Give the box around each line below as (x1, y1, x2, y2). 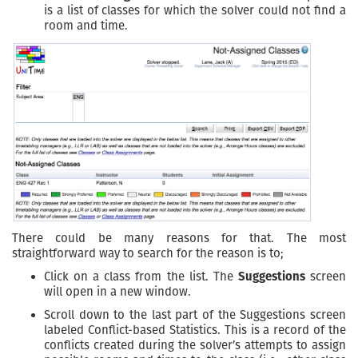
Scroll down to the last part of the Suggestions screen (44, 307, 346, 322)
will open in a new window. (44, 284, 191, 299)
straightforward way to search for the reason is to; (12, 245, 284, 261)
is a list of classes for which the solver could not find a (44, 3, 346, 18)
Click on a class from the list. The (44, 268, 238, 284)
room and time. (44, 18, 128, 34)
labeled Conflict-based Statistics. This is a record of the (44, 322, 346, 337)
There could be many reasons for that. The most (12, 230, 346, 245)
